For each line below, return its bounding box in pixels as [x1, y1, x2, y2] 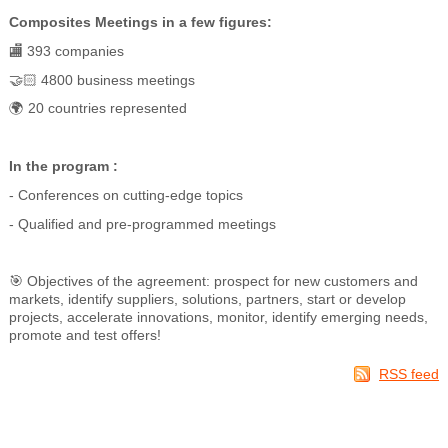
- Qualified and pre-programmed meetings [8, 215, 276, 232]
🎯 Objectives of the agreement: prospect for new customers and [8, 273, 418, 290]
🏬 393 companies [8, 42, 124, 59]
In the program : [8, 158, 118, 175]
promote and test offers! [8, 327, 161, 344]
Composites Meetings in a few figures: [8, 14, 272, 31]
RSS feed [379, 366, 440, 383]
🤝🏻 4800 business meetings [8, 71, 195, 88]
